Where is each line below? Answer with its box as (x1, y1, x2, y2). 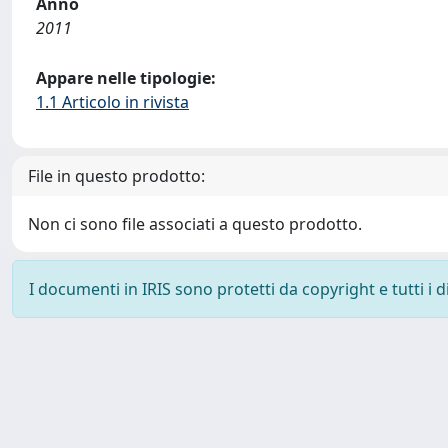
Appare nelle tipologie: (36, 67, 216, 89)
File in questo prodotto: (28, 165, 205, 187)
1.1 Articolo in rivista (36, 91, 189, 113)
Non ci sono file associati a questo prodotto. (28, 213, 362, 235)
